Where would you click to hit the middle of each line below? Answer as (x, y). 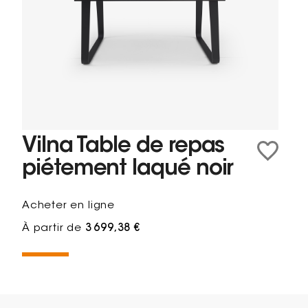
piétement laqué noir (128, 170)
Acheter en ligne (68, 206)
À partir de (54, 229)
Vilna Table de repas (123, 147)
